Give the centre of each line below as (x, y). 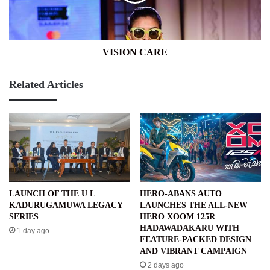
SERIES (25, 216)
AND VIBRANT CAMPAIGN (193, 251)
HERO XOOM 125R (177, 216)
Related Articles (46, 85)
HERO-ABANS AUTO (181, 193)
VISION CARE (135, 52)
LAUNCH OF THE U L (52, 193)
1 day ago (33, 231)
